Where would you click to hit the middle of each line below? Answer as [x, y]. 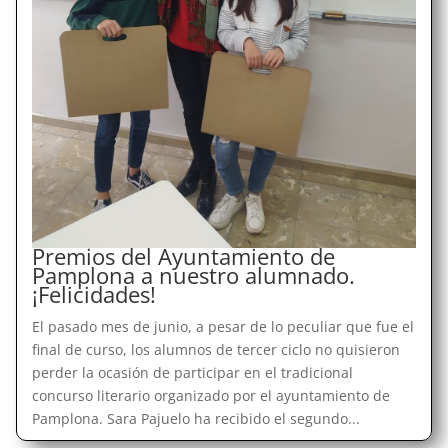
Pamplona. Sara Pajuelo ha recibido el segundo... [195, 418]
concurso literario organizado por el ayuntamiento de [210, 395]
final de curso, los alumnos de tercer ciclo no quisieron [215, 349]
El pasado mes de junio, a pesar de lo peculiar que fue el [222, 326]
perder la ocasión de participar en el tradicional [192, 372]
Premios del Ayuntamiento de [183, 255]
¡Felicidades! [93, 293]
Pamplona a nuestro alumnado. [193, 274]
